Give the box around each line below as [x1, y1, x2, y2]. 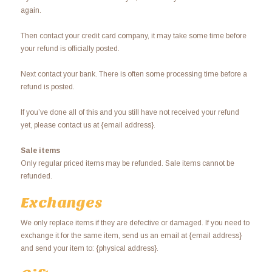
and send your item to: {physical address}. [20, 243, 158, 253]
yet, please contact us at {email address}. [20, 120, 155, 129]
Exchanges [20, 193, 103, 212]
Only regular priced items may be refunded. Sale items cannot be [20, 158, 234, 168]
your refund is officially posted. [20, 44, 120, 53]
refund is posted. [20, 82, 75, 91]
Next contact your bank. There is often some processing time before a [20, 69, 247, 78]
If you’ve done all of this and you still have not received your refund [20, 107, 239, 117]
